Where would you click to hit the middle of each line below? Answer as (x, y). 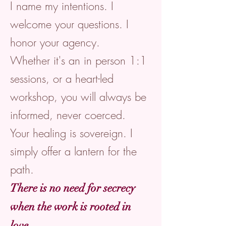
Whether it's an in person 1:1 (78, 61)
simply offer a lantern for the (73, 151)
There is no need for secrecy (73, 188)
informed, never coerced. (68, 115)
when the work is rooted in (71, 207)
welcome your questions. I (69, 24)
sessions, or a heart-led (62, 79)
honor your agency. (55, 42)
